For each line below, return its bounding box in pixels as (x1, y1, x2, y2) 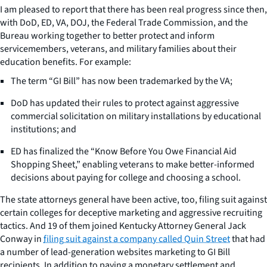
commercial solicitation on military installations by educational (11, 109, 261, 123)
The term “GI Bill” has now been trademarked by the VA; (11, 74, 232, 88)
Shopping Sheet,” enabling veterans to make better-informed (11, 157, 254, 171)
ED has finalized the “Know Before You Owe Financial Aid (11, 144, 237, 158)
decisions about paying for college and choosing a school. (11, 170, 241, 184)
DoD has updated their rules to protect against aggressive (11, 96, 239, 110)
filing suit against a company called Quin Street (44, 232, 230, 246)
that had (230, 232, 265, 246)
